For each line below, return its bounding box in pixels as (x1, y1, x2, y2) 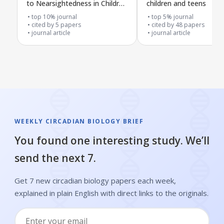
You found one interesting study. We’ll (14, 133, 209, 148)
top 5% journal (151, 12, 193, 21)
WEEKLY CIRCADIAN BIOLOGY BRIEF (14, 117, 143, 126)
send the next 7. (14, 151, 96, 165)
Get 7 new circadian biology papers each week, (14, 175, 176, 185)
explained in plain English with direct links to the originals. (14, 187, 208, 198)
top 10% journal (31, 12, 77, 21)
